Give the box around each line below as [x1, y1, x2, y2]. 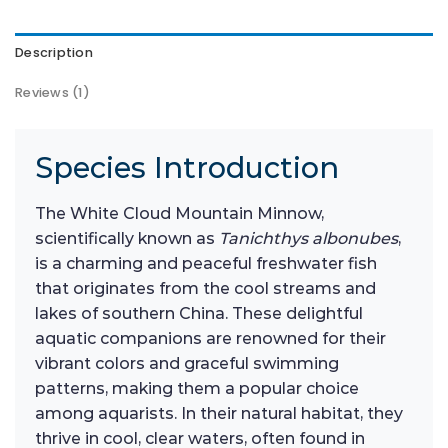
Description [15, 44, 93, 62]
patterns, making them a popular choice [35, 379, 359, 399]
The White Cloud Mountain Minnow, [35, 204, 324, 224]
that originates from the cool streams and [35, 279, 376, 299]
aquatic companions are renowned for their [35, 329, 386, 349]
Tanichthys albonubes [219, 229, 398, 249]
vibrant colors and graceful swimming [35, 354, 339, 374]
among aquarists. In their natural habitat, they [35, 404, 403, 424]
